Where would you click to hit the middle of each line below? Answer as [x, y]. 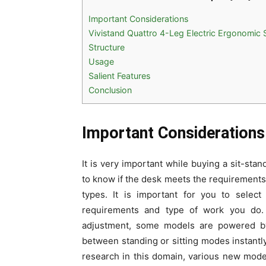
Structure [107, 47]
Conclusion [110, 90]
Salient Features [119, 76]
